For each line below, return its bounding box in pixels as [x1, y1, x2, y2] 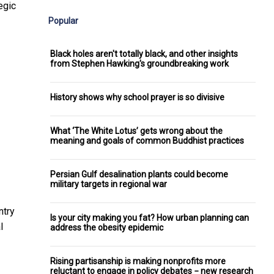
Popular [48, 15, 78, 26]
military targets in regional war [50, 179, 167, 189]
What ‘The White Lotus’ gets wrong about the [50, 125, 223, 136]
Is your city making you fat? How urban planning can [50, 212, 249, 223]
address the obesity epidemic [50, 222, 163, 232]
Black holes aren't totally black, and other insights [50, 48, 238, 59]
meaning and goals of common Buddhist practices [50, 135, 244, 146]
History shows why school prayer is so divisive [50, 92, 224, 102]
